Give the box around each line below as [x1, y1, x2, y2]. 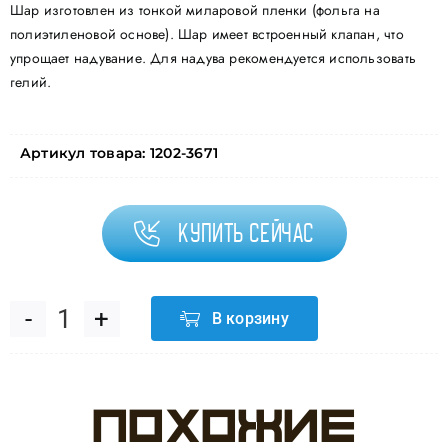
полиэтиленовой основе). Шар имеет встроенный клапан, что [9, 24, 404, 45]
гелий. [9, 72, 52, 93]
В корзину [211, 309, 289, 329]
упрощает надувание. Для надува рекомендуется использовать [9, 48, 416, 69]
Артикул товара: [19, 144, 150, 163]
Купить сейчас [178, 220, 315, 247]
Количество [63, 324, 213, 355]
